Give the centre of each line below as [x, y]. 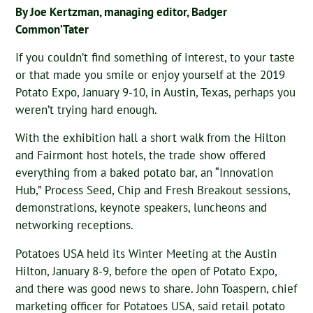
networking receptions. [75, 225]
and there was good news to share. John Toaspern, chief [156, 288]
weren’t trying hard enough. [87, 110]
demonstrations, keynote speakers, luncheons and [141, 208]
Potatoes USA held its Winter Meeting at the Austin [146, 253]
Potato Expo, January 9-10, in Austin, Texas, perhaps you [156, 93]
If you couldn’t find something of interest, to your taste [155, 58]
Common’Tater [52, 29]
